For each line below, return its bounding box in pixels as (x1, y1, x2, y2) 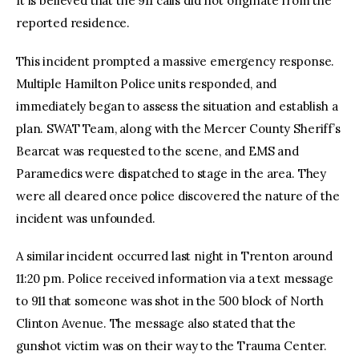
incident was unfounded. (16, 210, 155, 226)
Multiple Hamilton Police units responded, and (16, 75, 277, 91)
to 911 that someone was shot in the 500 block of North (16, 293, 324, 309)
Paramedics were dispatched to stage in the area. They (16, 165, 327, 181)
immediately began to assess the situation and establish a (16, 98, 338, 114)
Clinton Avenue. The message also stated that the (16, 316, 296, 332)
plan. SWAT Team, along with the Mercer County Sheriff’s (16, 120, 341, 136)
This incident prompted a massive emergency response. (16, 53, 335, 69)
